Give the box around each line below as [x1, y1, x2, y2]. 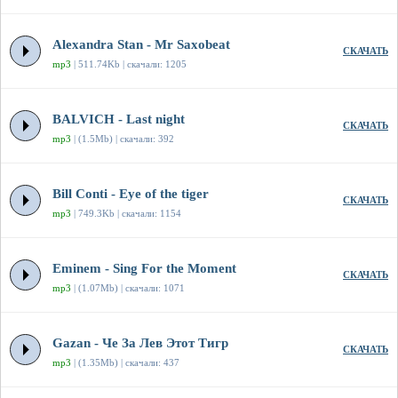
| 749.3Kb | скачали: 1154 [71, 208, 181, 219]
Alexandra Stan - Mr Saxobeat [52, 37, 230, 52]
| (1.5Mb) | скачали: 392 [71, 133, 174, 145]
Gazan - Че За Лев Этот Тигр [52, 336, 228, 351]
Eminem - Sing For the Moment [52, 261, 236, 276]
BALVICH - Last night [52, 112, 185, 127]
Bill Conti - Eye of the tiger [52, 187, 209, 202]
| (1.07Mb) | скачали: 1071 [71, 283, 185, 294]
